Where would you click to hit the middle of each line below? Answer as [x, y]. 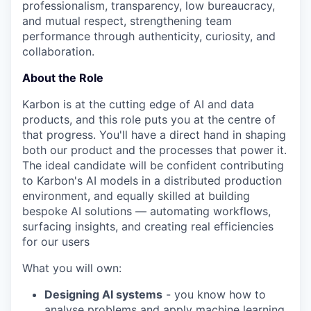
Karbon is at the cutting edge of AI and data [138, 104]
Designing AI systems [103, 294]
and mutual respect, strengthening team [127, 21]
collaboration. [58, 51]
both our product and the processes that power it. [154, 150]
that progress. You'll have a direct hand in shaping [154, 135]
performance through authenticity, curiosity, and [149, 36]
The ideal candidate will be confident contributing [153, 165]
